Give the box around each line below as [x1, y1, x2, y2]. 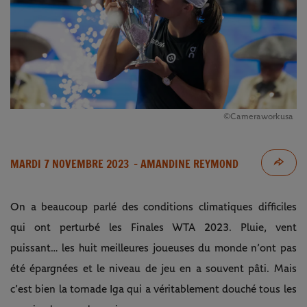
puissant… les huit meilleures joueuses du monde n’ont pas [10, 242, 297, 254]
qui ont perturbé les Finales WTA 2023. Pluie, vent [10, 221, 297, 233]
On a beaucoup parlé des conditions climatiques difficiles [10, 201, 297, 212]
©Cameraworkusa [223, 112, 293, 121]
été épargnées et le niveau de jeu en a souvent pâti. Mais [10, 262, 297, 274]
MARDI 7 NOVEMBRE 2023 [10, 156, 129, 171]
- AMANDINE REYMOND [131, 156, 238, 171]
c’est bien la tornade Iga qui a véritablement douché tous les [10, 283, 297, 295]
